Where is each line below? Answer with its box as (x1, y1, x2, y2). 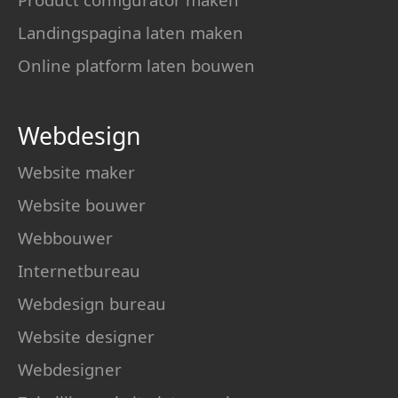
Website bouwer (18, 194, 146, 216)
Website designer (18, 325, 155, 347)
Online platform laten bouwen (18, 54, 255, 76)
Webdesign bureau (18, 292, 166, 314)
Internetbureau (18, 259, 140, 282)
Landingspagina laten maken (18, 21, 243, 44)
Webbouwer (18, 227, 113, 249)
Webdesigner (18, 358, 122, 380)
